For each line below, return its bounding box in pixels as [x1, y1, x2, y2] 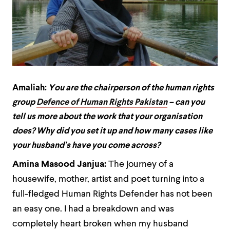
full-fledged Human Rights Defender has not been [12, 190, 213, 199]
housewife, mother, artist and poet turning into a [12, 175, 204, 184]
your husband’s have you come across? [12, 141, 160, 150]
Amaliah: [12, 84, 48, 92]
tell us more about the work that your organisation [12, 112, 202, 121]
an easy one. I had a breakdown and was [12, 205, 174, 214]
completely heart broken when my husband [12, 220, 188, 228]
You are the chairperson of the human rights [48, 84, 214, 92]
